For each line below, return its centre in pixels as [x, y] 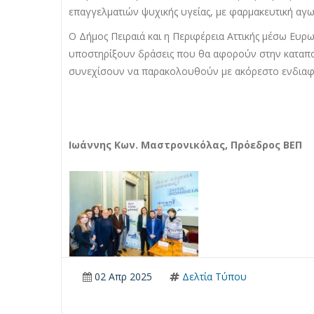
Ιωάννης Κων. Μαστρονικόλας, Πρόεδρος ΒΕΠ [185, 145]
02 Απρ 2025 [122, 277]
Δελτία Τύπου [213, 277]
